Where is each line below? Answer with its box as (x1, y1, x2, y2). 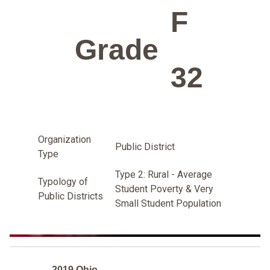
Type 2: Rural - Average (115, 168, 212, 180)
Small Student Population (115, 197, 221, 209)
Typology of (38, 175, 88, 187)
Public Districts (38, 190, 103, 202)
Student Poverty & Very (115, 183, 213, 195)
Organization (38, 133, 91, 145)
